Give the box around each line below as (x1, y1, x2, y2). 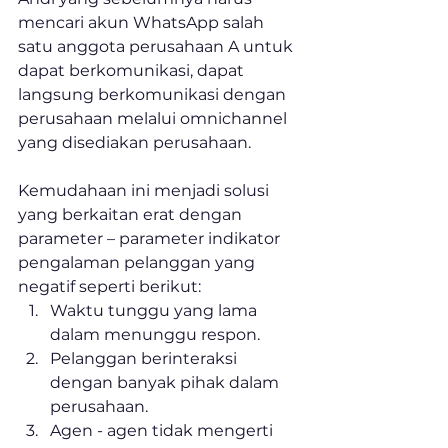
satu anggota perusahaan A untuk (18, 37, 297, 57)
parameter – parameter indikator (18, 229, 284, 249)
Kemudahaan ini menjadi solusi (18, 181, 273, 201)
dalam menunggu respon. (50, 325, 260, 345)
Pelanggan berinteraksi (50, 349, 241, 369)
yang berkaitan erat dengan (18, 205, 246, 225)
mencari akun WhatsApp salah (18, 13, 268, 33)
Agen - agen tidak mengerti (50, 421, 277, 441)
